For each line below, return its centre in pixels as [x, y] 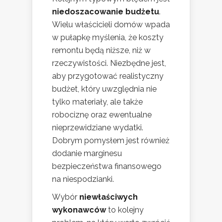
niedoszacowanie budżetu [106, 12]
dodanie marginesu [87, 154]
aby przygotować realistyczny [108, 76]
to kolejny [125, 210]
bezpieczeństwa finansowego [107, 166]
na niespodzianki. [83, 179]
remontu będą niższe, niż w [101, 51]
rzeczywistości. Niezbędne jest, [109, 63]
